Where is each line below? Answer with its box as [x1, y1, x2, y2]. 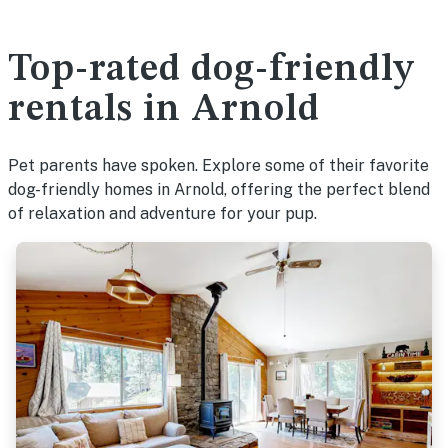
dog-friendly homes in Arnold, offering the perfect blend [8, 180, 430, 199]
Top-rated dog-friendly [8, 51, 414, 89]
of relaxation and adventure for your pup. [8, 204, 317, 223]
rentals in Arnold [8, 91, 320, 129]
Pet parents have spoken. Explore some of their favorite [8, 156, 429, 175]
